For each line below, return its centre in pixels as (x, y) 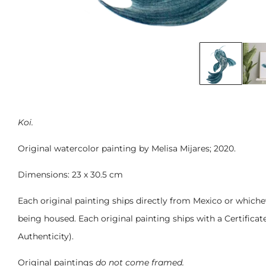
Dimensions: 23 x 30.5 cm (70, 174)
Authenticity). (46, 236)
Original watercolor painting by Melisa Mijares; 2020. (127, 148)
